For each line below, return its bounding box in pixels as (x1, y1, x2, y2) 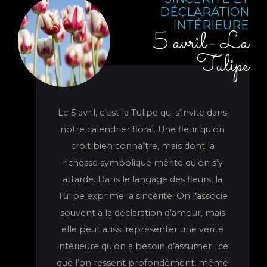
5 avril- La (154, 26, 249, 60)
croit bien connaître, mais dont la (70, 141, 215, 151)
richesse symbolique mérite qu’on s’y (62, 157, 223, 168)
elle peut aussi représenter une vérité (61, 224, 223, 235)
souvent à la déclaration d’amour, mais (60, 207, 225, 218)
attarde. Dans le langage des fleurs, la (63, 174, 222, 185)
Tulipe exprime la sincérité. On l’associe (57, 191, 228, 201)
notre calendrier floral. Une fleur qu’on (60, 124, 225, 135)
